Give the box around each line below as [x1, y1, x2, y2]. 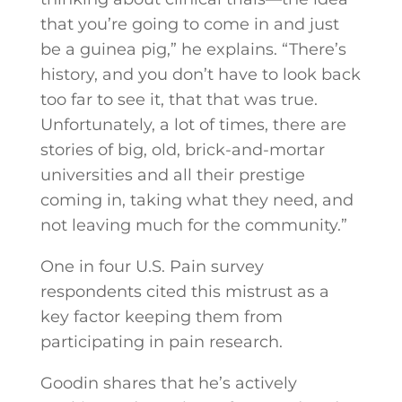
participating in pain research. [39, 332, 283, 352]
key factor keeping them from [39, 307, 283, 327]
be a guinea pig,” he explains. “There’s [39, 39, 346, 59]
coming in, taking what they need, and [39, 190, 354, 210]
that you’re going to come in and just [39, 14, 339, 34]
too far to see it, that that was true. [39, 90, 318, 109]
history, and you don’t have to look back [39, 65, 361, 84]
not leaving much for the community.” [39, 215, 347, 235]
